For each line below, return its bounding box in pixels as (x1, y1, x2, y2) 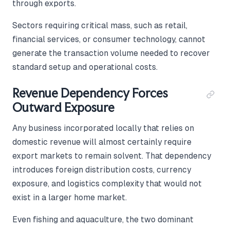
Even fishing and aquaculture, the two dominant (12, 215, 194, 224)
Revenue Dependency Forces (12, 85, 168, 101)
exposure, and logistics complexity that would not (12, 179, 202, 188)
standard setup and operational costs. (12, 62, 158, 71)
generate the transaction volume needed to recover (12, 48, 210, 57)
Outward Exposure (12, 100, 114, 115)
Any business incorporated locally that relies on (12, 123, 194, 132)
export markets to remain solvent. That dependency (12, 151, 211, 160)
